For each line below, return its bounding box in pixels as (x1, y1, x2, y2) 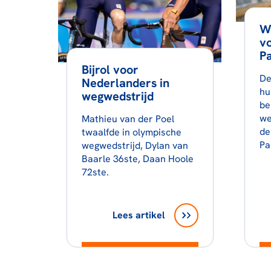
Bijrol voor (81, 62, 139, 77)
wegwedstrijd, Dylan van (81, 139, 188, 152)
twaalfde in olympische (81, 126, 181, 139)
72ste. (81, 166, 109, 178)
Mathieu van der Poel (81, 113, 174, 125)
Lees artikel (112, 209, 165, 221)
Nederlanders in (81, 75, 169, 91)
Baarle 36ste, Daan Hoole (81, 152, 194, 165)
